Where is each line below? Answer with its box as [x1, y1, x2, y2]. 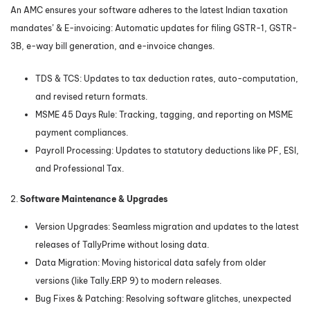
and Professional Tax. [35, 163, 126, 174]
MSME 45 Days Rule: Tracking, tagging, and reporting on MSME [35, 109, 293, 120]
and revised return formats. [35, 91, 147, 102]
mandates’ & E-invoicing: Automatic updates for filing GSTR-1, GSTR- [10, 23, 297, 34]
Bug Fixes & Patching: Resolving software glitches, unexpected [35, 293, 291, 304]
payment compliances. [35, 127, 128, 138]
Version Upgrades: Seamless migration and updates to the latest [35, 221, 299, 232]
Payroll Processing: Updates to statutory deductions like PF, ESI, [35, 145, 299, 156]
